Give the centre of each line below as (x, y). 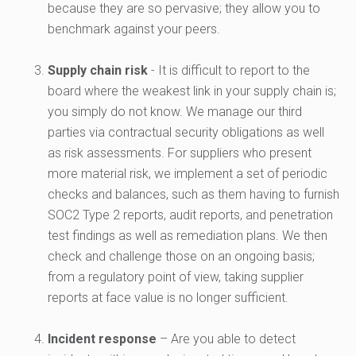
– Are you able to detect (226, 339)
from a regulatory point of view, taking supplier (176, 277)
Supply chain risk (98, 71)
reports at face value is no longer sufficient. (168, 298)
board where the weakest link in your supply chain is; (192, 91)
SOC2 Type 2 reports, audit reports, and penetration (190, 215)
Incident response (102, 339)
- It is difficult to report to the (229, 71)
